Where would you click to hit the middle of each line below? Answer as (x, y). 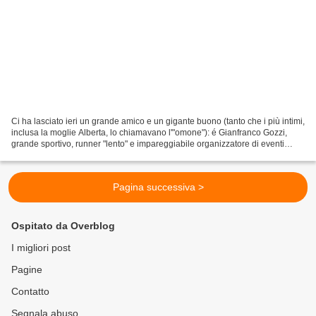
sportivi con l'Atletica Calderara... (74, 156)
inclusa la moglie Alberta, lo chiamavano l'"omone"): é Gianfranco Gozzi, (149, 133)
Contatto (30, 292)
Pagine (27, 270)
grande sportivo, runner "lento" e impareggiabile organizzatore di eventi (148, 144)
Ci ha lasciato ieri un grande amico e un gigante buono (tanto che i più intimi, (158, 122)
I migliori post (41, 248)
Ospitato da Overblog (63, 226)
